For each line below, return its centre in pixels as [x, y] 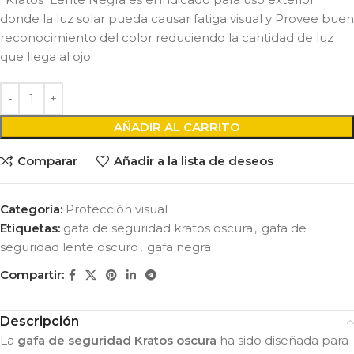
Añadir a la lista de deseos [193, 161]
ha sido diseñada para [282, 340]
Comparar [47, 161]
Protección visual [117, 209]
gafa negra [179, 247]
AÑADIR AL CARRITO [177, 126]
